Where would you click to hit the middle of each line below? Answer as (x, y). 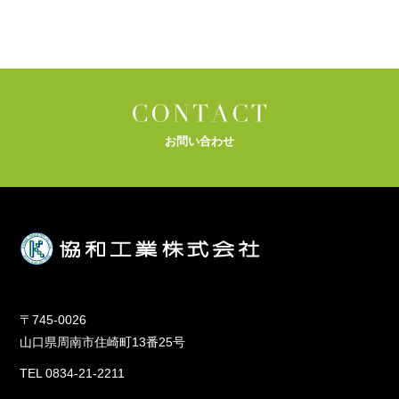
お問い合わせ (199, 141)
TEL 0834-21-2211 (73, 374)
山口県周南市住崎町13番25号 (103, 342)
